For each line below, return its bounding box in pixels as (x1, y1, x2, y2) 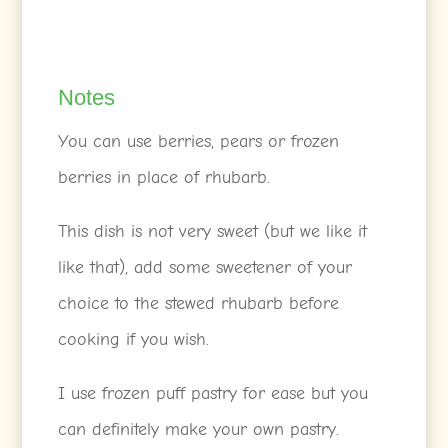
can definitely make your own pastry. (58, 418, 340, 440)
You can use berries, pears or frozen (58, 130, 340, 152)
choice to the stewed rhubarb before (58, 292, 340, 314)
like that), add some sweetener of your (58, 256, 353, 278)
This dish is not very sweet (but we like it (58, 220, 368, 242)
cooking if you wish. (58, 328, 210, 350)
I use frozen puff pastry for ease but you (58, 382, 369, 404)
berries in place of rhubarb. (58, 166, 271, 188)
